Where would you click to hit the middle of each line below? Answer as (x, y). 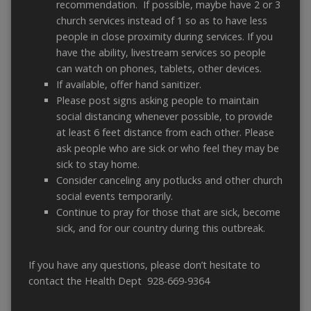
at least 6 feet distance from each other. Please (165, 133)
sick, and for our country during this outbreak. (160, 228)
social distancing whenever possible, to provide (164, 117)
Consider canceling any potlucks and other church (169, 180)
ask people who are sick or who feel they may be (167, 149)
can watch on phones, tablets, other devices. (159, 69)
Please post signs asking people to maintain (157, 101)
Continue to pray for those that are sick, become (168, 212)
